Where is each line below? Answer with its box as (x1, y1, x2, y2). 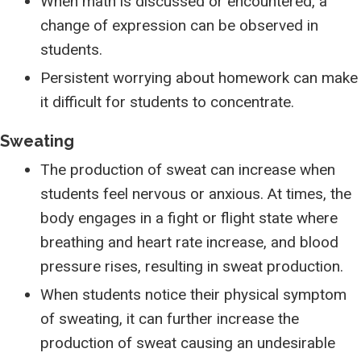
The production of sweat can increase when (40, 160, 335, 179)
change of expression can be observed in (40, 16, 318, 35)
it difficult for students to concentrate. (40, 93, 294, 111)
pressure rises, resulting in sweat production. (40, 257, 343, 276)
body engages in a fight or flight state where (40, 209, 338, 227)
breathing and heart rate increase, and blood (40, 233, 338, 251)
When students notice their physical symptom (40, 285, 346, 304)
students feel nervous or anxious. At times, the (40, 185, 351, 203)
